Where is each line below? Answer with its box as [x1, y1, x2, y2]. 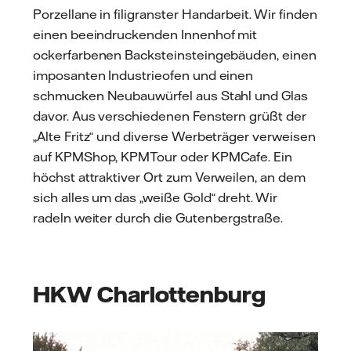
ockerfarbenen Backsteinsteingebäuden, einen [33, 47, 317, 63]
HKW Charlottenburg [33, 280, 266, 308]
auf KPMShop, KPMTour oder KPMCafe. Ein [33, 149, 293, 165]
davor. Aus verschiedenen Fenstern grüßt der [33, 108, 306, 125]
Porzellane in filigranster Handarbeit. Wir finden [33, 6, 317, 23]
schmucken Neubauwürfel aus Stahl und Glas [33, 88, 308, 104]
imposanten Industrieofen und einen [33, 67, 254, 84]
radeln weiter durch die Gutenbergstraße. [33, 210, 284, 226]
